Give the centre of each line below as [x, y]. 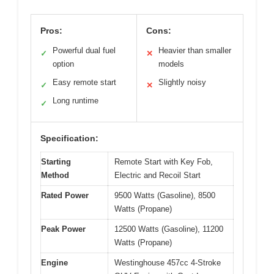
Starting [56, 162]
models [171, 64]
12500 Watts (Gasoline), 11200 [169, 229]
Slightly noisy [182, 83]
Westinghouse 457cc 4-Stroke [168, 263]
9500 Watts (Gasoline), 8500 [165, 196]
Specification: [69, 139]
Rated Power [65, 196]
